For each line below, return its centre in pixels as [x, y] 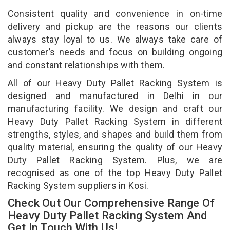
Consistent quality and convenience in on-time [115, 13]
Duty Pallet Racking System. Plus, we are [115, 160]
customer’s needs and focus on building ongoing [115, 52]
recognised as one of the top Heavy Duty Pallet [115, 172]
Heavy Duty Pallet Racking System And [108, 215]
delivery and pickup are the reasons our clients [115, 26]
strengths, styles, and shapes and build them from [115, 134]
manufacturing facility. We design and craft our [115, 108]
